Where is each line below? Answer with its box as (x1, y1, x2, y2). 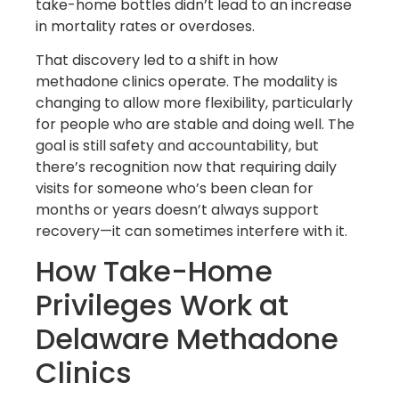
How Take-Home (36, 251, 273, 292)
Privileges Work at (36, 285, 289, 326)
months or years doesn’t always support (36, 199, 319, 221)
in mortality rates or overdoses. (36, 15, 255, 37)
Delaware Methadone (36, 319, 338, 360)
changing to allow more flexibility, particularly (36, 93, 353, 114)
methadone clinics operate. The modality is (36, 71, 338, 93)
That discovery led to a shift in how (36, 50, 278, 71)
